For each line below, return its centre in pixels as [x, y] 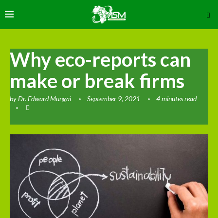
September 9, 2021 [114, 98]
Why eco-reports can [100, 59]
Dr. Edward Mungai [45, 98]
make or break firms [97, 81]
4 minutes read [176, 98]
